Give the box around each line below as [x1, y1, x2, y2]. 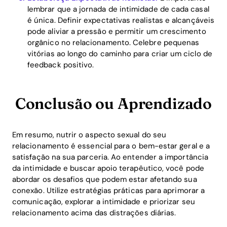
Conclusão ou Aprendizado [15, 94, 212, 113]
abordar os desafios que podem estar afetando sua [12, 174, 197, 184]
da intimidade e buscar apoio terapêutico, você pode [12, 163, 204, 173]
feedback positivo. [27, 59, 94, 70]
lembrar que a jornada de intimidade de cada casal [27, 4, 209, 14]
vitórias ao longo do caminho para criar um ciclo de [27, 48, 212, 59]
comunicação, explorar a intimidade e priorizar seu [12, 196, 195, 207]
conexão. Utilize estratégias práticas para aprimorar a [12, 185, 205, 196]
